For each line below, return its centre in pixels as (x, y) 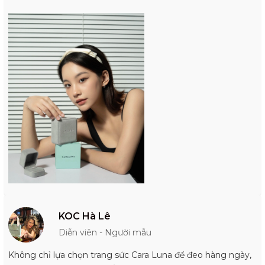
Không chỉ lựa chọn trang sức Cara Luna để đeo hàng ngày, (130, 255)
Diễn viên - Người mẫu (105, 232)
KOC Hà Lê (85, 216)
